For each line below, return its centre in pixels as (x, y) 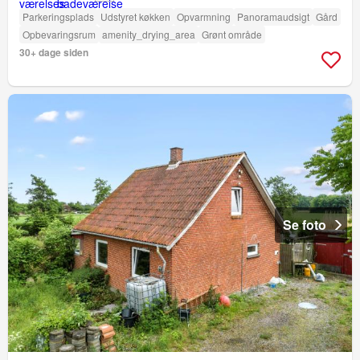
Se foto (305, 224)
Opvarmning (204, 16)
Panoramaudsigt (273, 16)
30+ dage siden (54, 52)
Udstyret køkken (135, 16)
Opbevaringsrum (59, 34)
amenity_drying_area (149, 34)
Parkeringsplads (58, 16)
